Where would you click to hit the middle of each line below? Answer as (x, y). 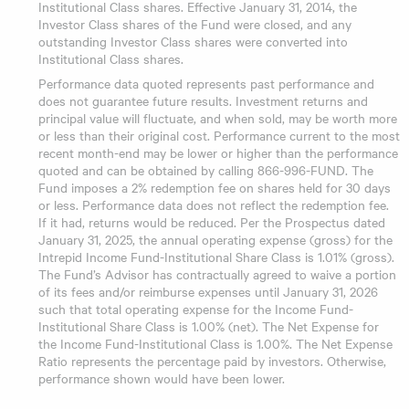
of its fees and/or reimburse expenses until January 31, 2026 (208, 292)
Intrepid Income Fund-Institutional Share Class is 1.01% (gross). (216, 257)
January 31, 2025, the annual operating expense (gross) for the (215, 240)
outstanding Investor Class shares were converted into (193, 42)
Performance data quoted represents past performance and (206, 84)
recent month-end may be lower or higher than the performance (218, 153)
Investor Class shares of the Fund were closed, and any (195, 24)
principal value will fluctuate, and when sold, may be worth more (218, 118)
